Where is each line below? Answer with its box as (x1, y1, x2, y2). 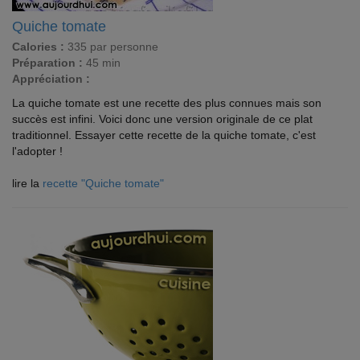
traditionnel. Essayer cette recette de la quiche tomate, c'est (12, 129, 316, 141)
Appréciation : (12, 72, 90, 85)
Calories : (12, 40, 64, 53)
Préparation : (12, 56, 83, 69)
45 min (83, 56, 121, 69)
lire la (12, 177, 43, 190)
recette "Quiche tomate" (43, 177, 164, 190)
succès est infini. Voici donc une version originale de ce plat (12, 112, 313, 125)
